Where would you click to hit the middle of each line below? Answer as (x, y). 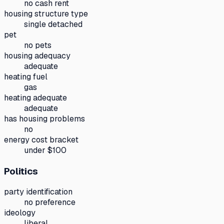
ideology (20, 213)
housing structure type (46, 14)
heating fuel (26, 77)
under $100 (45, 150)
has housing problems (44, 119)
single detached (53, 24)
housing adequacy (37, 56)
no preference (50, 202)
